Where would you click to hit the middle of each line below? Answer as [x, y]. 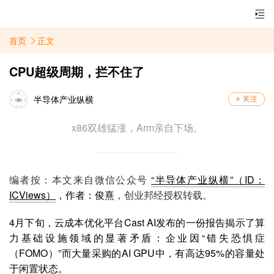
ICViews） [32, 195]
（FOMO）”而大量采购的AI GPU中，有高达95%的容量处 [137, 253]
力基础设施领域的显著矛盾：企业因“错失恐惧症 [137, 238]
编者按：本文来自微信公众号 [80, 180]
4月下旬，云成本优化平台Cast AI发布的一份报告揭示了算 [137, 222]
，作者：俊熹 [85, 195]
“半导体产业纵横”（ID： [208, 180]
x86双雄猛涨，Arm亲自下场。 [137, 128]
